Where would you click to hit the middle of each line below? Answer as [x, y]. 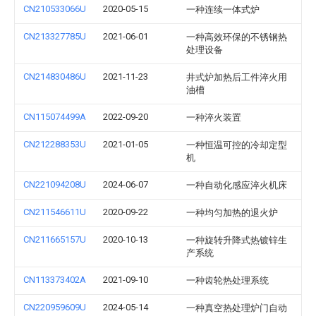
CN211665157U [55, 239]
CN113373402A [55, 280]
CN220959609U [55, 307]
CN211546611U [55, 212]
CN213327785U [55, 36]
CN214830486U [55, 77]
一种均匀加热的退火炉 [232, 213]
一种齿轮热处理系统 [227, 280]
